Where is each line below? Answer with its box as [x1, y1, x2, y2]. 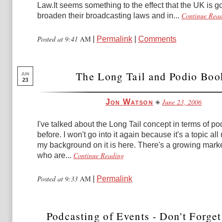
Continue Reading [73, 151, 124, 160]
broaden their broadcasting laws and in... [37, 11, 179, 20]
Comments [138, 35, 176, 43]
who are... [37, 151, 71, 160]
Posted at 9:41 [37, 34, 80, 44]
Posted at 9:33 [37, 174, 80, 183]
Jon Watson [105, 98, 154, 106]
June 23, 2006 [162, 97, 202, 107]
